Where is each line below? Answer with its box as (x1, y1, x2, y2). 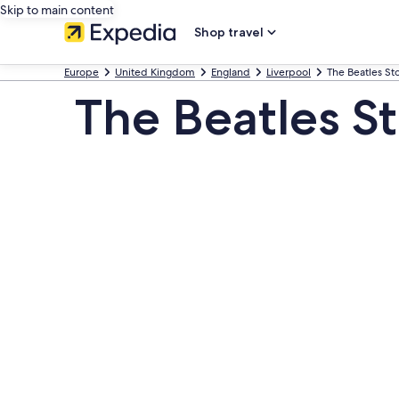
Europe (64, 65, 99, 79)
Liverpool (266, 65, 311, 79)
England (211, 65, 250, 79)
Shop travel (194, 24, 264, 40)
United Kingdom (115, 65, 195, 79)
